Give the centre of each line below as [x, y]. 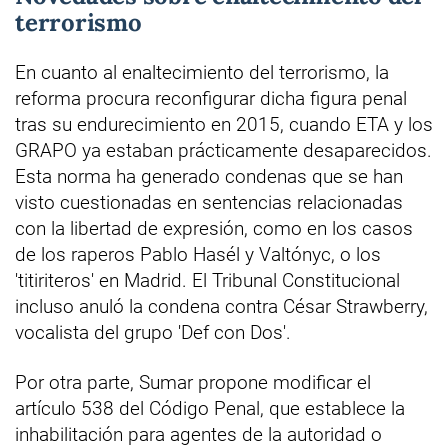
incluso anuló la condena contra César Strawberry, [221, 306]
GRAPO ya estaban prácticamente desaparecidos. [223, 150]
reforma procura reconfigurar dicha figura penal [211, 98]
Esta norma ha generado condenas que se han [209, 176]
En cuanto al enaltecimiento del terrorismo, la [202, 72]
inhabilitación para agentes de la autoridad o [198, 434]
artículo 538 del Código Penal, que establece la [210, 408]
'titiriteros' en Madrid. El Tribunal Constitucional [207, 280]
